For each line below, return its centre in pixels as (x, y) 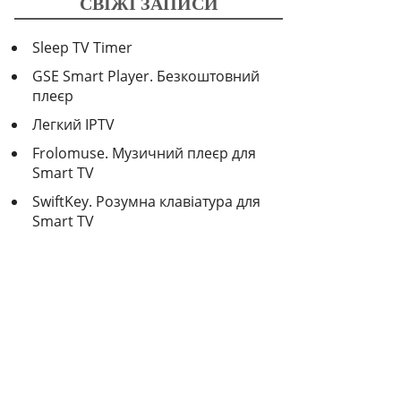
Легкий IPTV (73, 124)
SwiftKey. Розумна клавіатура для (146, 201)
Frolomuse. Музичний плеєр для (144, 153)
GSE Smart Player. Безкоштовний (146, 76)
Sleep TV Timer (82, 47)
